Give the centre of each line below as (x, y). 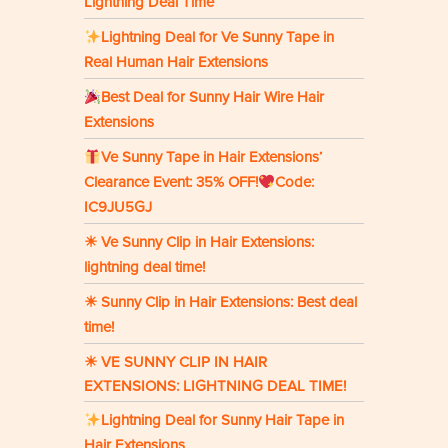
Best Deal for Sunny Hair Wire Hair (213, 97)
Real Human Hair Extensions (176, 62)
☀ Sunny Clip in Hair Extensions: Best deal (220, 302)
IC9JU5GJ (118, 207)
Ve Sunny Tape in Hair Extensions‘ (212, 157)
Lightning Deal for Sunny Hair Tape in (223, 420)
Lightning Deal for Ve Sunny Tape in (218, 37)
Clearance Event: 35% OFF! (171, 182)
